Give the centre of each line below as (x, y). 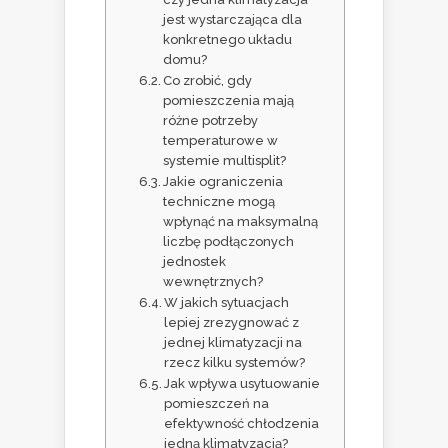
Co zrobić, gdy (208, 81)
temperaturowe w (221, 141)
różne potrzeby (211, 121)
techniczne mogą (219, 202)
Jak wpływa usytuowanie (242, 384)
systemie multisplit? (225, 161)
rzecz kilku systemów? (235, 363)
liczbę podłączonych (229, 242)
